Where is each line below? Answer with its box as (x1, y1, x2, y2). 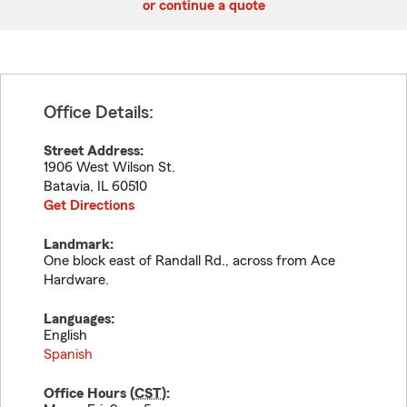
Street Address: (44, 144, 144, 158)
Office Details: (44, 104, 154, 122)
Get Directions (44, 198, 134, 213)
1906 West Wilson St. (44, 160, 175, 174)
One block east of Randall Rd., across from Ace (44, 253, 335, 268)
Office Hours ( (44, 386, 134, 401)
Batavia (44, 179, 90, 194)
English (44, 328, 87, 342)
